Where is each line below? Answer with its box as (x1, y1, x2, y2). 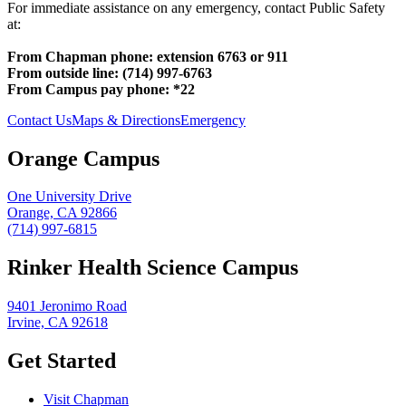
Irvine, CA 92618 (7, 314, 108, 331)
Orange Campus (7, 146, 159, 170)
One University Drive (7, 188, 131, 205)
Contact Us (7, 111, 72, 128)
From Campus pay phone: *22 (7, 81, 195, 97)
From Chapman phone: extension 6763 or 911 (7, 48, 288, 64)
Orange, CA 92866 (7, 205, 117, 221)
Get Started (7, 349, 116, 373)
